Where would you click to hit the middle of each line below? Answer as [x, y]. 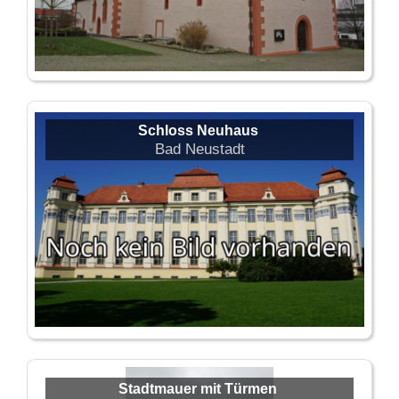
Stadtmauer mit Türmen [198, 389]
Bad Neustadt [199, 149]
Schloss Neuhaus [198, 131]
